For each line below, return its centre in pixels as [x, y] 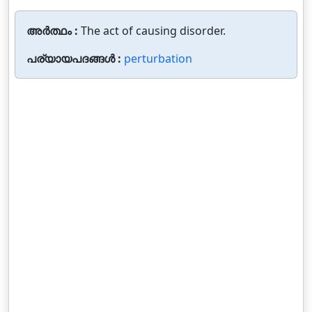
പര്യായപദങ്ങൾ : [75, 58]
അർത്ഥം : [54, 31]
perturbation [158, 58]
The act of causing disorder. [153, 31]
